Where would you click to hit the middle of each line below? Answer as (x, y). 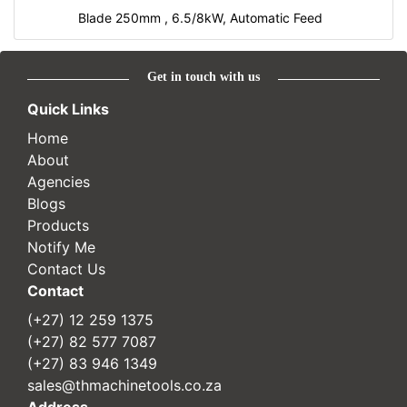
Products (58, 225)
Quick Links (68, 109)
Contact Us (66, 268)
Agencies (59, 181)
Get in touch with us (203, 76)
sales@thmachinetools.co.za (124, 385)
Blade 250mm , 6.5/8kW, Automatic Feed (200, 17)
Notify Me (61, 247)
